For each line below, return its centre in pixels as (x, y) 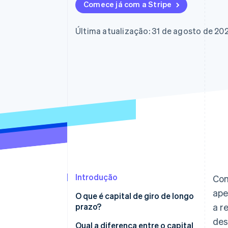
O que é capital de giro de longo (135, 196)
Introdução (96, 177)
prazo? (88, 207)
